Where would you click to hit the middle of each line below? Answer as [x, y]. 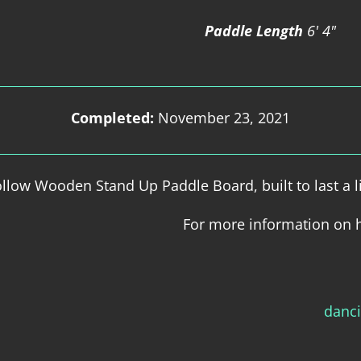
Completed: [114, 118]
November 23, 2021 [224, 118]
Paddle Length [253, 30]
